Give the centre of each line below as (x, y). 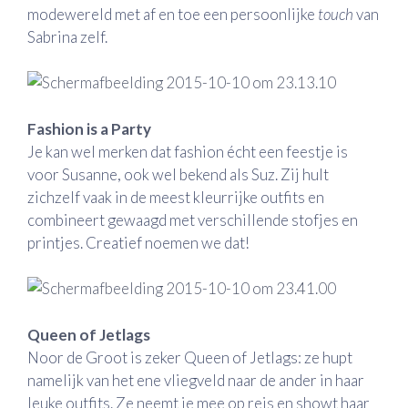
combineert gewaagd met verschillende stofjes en (193, 219)
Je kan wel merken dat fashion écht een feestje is (188, 151)
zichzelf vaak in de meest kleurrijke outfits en (176, 197)
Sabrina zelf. (67, 36)
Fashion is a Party (89, 128)
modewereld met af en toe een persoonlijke (173, 14)
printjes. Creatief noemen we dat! (138, 242)
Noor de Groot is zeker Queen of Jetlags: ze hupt (190, 357)
